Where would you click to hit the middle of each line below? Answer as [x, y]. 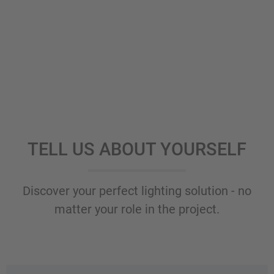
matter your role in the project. [137, 209]
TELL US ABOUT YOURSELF [137, 149]
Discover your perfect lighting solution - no [137, 191]
